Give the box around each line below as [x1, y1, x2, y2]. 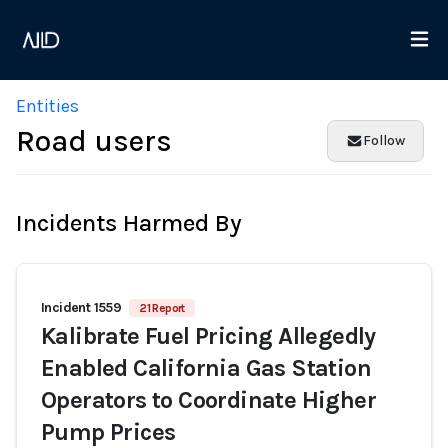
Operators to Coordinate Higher [41, 386, 376, 414]
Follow [363, 132, 405, 149]
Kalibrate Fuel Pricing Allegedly [41, 322, 376, 350]
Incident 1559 [41, 299, 122, 316]
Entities [16, 95, 79, 117]
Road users [16, 123, 172, 159]
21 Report [139, 301, 185, 315]
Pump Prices [41, 418, 176, 446]
